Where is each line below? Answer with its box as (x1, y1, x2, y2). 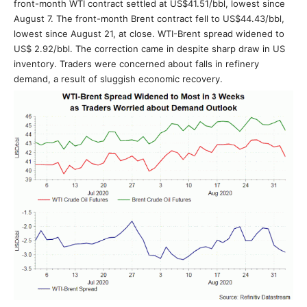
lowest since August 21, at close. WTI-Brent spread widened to (14, 28, 284, 39)
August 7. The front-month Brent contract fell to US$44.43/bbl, (14, 13, 284, 24)
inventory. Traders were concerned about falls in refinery (14, 58, 259, 69)
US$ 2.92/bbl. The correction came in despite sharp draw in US (14, 43, 285, 54)
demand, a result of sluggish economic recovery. (14, 73, 223, 84)
